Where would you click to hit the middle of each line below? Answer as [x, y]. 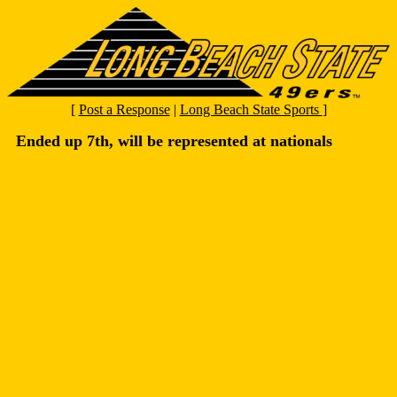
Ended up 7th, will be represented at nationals [174, 141]
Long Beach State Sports [251, 110]
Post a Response [124, 110]
